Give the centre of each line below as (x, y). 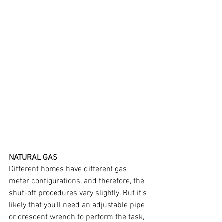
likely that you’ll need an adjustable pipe (78, 205)
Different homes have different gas (69, 169)
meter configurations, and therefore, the (78, 181)
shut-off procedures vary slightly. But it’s (79, 193)
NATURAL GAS (33, 158)
